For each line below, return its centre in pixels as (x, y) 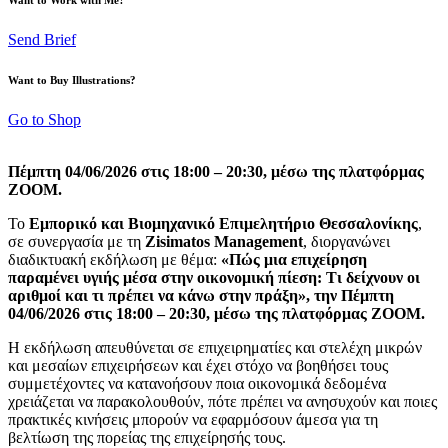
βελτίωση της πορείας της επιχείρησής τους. (147, 437)
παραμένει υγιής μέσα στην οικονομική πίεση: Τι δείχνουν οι (214, 277)
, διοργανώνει (346, 241)
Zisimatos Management (224, 241)
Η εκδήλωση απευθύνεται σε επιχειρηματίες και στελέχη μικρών (215, 347)
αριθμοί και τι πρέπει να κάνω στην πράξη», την (172, 295)
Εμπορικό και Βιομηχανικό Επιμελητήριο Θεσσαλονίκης (223, 223)
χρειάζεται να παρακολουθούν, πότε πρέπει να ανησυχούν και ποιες (222, 401)
